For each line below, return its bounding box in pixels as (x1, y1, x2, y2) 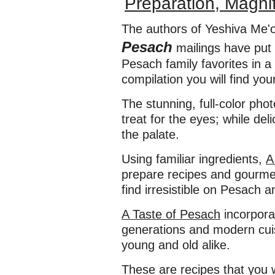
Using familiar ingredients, (122, 152, 266, 166)
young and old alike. (122, 238, 230, 252)
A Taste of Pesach (122, 207, 220, 221)
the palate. (122, 128, 179, 141)
